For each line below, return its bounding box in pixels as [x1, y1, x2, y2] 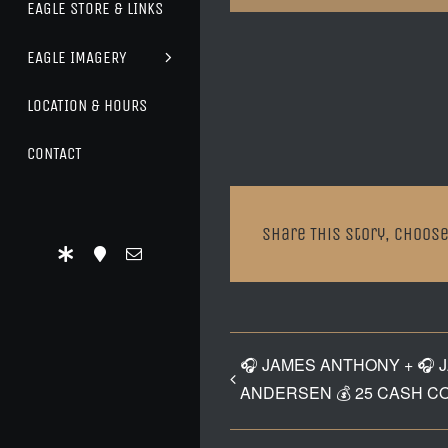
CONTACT [27, 143, 83, 165]
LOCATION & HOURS [27, 95, 148, 117]
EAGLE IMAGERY [27, 46, 128, 68]
